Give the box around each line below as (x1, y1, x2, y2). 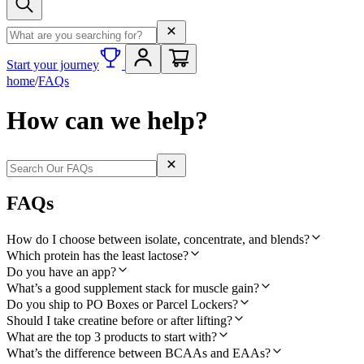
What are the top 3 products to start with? (6, 330, 217, 344)
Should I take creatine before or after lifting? (6, 314, 232, 328)
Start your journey (6, 57, 99, 71)
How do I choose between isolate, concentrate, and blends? (6, 232, 310, 247)
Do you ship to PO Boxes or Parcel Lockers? (6, 297, 238, 312)
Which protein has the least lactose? (6, 249, 188, 263)
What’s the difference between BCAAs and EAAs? (6, 346, 271, 361)
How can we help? (6, 106, 208, 136)
